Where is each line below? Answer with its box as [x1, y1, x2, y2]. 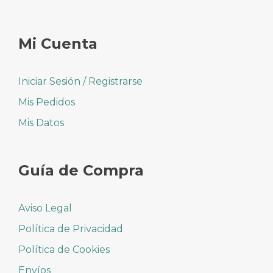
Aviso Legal [18, 202, 72, 214]
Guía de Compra [18, 161, 144, 179]
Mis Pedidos [18, 96, 75, 108]
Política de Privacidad [18, 222, 123, 235]
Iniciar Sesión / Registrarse [18, 75, 143, 87]
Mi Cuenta [18, 34, 97, 52]
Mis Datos [18, 116, 64, 129]
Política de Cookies [18, 243, 110, 255]
